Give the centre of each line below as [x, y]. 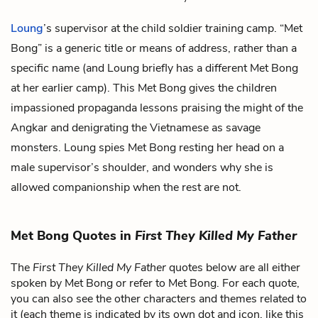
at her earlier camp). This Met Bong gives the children [144, 88]
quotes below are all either [233, 267]
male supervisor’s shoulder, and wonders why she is [142, 167]
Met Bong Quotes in [73, 235]
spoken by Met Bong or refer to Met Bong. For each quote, [155, 283]
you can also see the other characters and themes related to [159, 298]
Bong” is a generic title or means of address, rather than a [154, 48]
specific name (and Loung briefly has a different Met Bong [154, 68]
